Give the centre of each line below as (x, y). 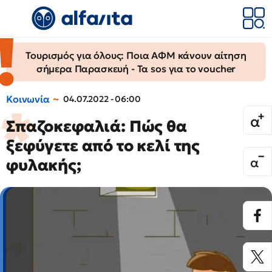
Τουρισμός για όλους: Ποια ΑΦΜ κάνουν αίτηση (136, 55)
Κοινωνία (28, 99)
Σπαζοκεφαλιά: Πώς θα (97, 126)
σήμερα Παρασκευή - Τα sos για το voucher (136, 69)
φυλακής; (44, 165)
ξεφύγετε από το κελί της (103, 146)
